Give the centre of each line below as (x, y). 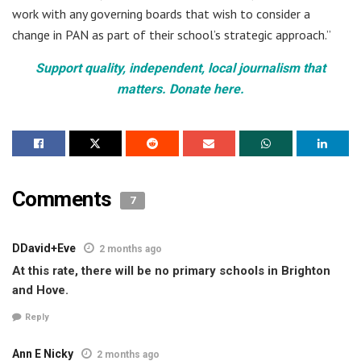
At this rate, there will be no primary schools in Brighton (171, 271)
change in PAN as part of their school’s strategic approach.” (172, 35)
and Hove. (40, 290)
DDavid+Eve (44, 249)
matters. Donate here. (180, 89)
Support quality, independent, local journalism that (180, 68)
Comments (64, 199)
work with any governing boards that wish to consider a (161, 14)
